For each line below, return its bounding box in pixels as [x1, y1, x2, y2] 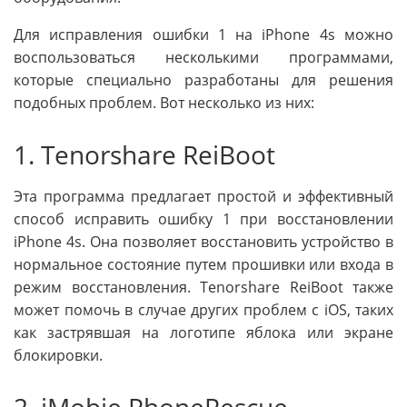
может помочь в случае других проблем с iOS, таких [14, 300, 393, 321]
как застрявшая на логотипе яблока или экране [14, 323, 393, 343]
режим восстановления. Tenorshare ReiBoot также [14, 277, 393, 298]
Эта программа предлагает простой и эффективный [14, 186, 393, 207]
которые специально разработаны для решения [14, 70, 393, 91]
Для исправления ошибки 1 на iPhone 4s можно [14, 25, 393, 45]
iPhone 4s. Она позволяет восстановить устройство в [14, 232, 393, 253]
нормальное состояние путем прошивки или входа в [14, 254, 393, 275]
